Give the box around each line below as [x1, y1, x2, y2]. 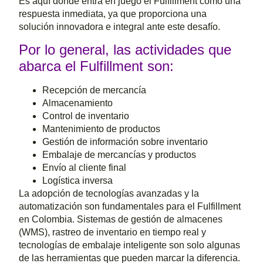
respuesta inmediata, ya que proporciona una [19, 8, 207, 19]
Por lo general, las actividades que [19, 42, 232, 58]
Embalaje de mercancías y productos [42, 150, 197, 160]
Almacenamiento [42, 98, 113, 109]
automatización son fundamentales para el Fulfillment [19, 201, 241, 212]
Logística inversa [42, 176, 113, 186]
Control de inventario [42, 111, 130, 122]
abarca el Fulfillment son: [19, 58, 174, 75]
